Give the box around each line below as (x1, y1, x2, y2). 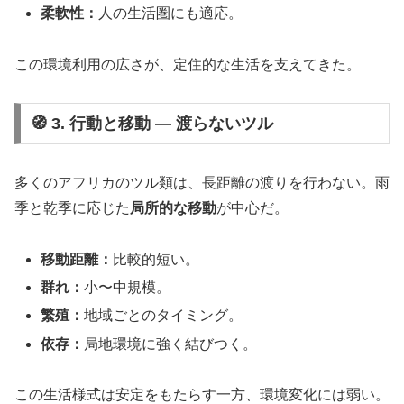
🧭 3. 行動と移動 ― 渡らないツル (30, 115, 273, 133)
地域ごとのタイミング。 (84, 308, 243, 324)
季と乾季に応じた (14, 200, 130, 216)
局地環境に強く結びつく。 (84, 335, 258, 352)
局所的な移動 (130, 200, 216, 216)
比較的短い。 (113, 251, 200, 267)
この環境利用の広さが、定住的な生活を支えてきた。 (14, 56, 361, 72)
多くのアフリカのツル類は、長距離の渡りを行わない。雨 (14, 175, 390, 191)
